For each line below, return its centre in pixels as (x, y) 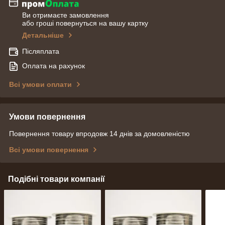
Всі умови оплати (40, 84)
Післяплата (41, 51)
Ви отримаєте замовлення (66, 15)
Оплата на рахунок (53, 66)
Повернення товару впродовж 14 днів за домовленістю (99, 133)
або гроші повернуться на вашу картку (85, 23)
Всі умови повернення (49, 149)
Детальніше (43, 35)
